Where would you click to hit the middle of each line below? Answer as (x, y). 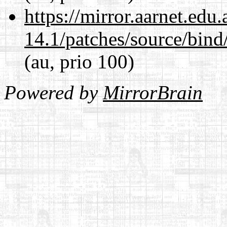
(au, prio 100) (79, 61)
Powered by (53, 92)
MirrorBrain (153, 92)
